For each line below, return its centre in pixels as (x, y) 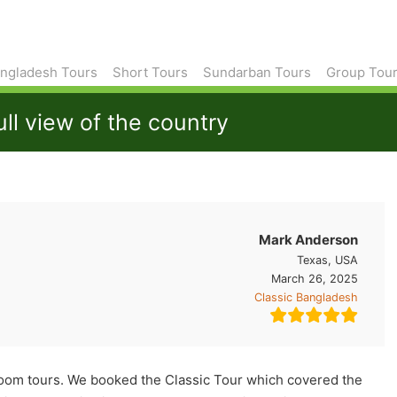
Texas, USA (328, 260)
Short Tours (150, 72)
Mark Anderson (309, 240)
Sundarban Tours (257, 72)
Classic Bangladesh (307, 297)
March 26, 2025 (315, 279)
